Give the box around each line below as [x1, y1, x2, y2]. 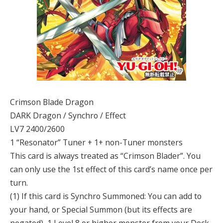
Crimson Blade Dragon [10, 97, 94, 108]
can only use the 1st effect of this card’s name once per [10, 164, 213, 175]
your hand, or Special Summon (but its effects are [10, 204, 192, 216]
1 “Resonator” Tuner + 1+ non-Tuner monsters [10, 137, 183, 148]
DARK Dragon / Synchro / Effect [10, 110, 126, 121]
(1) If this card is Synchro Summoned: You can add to [10, 191, 202, 202]
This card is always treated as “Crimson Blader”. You [10, 150, 201, 162]
